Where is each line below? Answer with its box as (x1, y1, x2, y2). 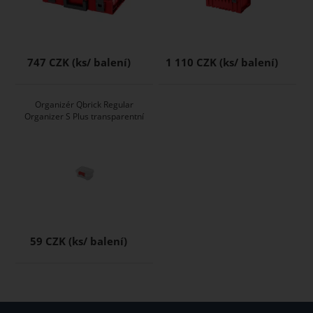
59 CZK (30, 234, 66, 249)
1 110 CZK (166, 55, 217, 71)
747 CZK (27, 55, 69, 71)
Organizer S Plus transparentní (24, 110, 145, 123)
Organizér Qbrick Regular (35, 99, 134, 111)
